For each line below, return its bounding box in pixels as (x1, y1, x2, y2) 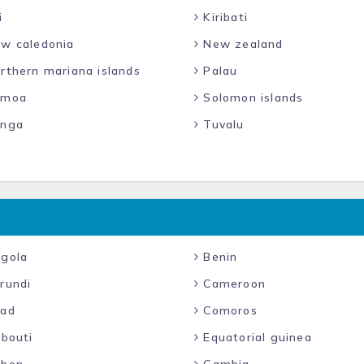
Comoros (199, 303, 258, 318)
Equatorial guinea (199, 330, 312, 344)
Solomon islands (199, 90, 304, 105)
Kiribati (199, 10, 249, 24)
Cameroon (199, 276, 266, 291)
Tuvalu (199, 117, 245, 132)
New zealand (199, 37, 284, 51)
